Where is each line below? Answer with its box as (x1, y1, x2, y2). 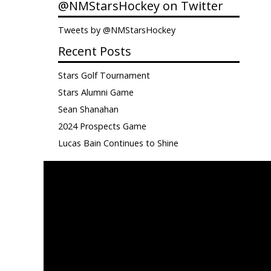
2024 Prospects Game (58, 120, 146, 132)
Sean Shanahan (58, 103, 119, 115)
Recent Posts (58, 43, 131, 59)
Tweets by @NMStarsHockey (58, 24, 175, 36)
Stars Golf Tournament (58, 70, 150, 81)
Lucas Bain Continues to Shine (58, 137, 178, 149)
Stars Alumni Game (58, 87, 134, 98)
